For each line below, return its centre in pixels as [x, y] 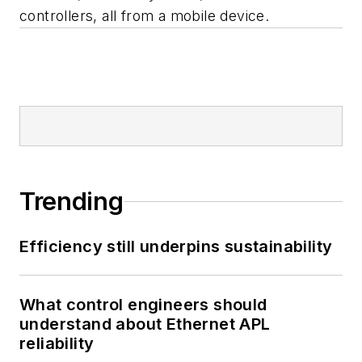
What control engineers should [143, 305]
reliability [57, 344]
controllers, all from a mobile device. [145, 16]
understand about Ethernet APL [145, 324]
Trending [72, 202]
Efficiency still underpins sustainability [176, 247]
